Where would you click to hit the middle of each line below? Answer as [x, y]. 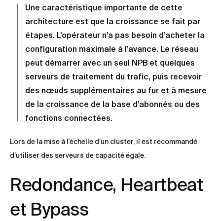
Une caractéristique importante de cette [104, 8]
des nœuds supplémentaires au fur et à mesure [116, 91]
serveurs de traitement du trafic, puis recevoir [113, 77]
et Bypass [49, 209]
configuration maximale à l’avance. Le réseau [112, 49]
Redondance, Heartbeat [107, 184]
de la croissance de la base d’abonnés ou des [112, 104]
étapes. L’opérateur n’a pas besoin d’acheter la [115, 35]
